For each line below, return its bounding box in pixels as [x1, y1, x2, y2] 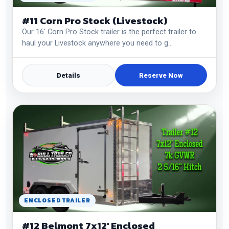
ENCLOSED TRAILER [24, 196, 90, 205]
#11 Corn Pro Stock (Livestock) [22, 13, 167, 28]
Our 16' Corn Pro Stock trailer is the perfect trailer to [22, 28, 196, 36]
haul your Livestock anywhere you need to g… [22, 39, 173, 48]
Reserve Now [139, 71, 183, 79]
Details [57, 71, 80, 79]
